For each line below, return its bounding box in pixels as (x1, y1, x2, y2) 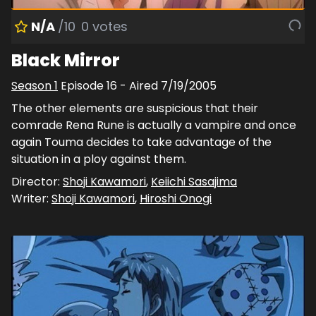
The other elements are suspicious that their (11, 99, 258, 116)
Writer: (11, 190, 51, 207)
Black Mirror (11, 48, 120, 72)
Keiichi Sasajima (151, 173, 237, 190)
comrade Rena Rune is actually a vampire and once (11, 116, 296, 133)
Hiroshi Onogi (140, 190, 212, 207)
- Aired (117, 77, 161, 94)
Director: (11, 173, 63, 190)
